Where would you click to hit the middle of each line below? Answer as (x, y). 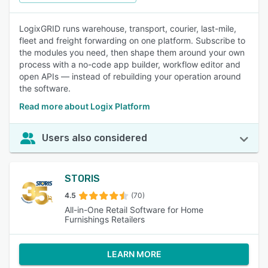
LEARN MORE (134, 254)
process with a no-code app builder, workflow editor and (130, 64)
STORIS (82, 179)
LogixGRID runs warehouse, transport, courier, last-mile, (128, 28)
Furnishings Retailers (105, 219)
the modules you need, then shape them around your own (132, 52)
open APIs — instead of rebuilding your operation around (130, 76)
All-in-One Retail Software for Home (134, 210)
